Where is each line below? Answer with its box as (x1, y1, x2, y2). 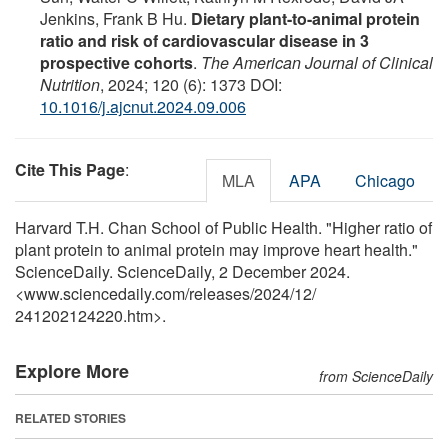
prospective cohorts (40, 50, 193, 74)
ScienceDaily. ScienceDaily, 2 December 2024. (15, 259, 350, 283)
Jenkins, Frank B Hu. (40, 6, 191, 30)
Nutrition (40, 72, 100, 96)
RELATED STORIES (15, 408, 126, 427)
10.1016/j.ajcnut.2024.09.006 (40, 94, 246, 118)
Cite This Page (15, 157, 125, 181)
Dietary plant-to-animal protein (191, 6, 420, 30)
